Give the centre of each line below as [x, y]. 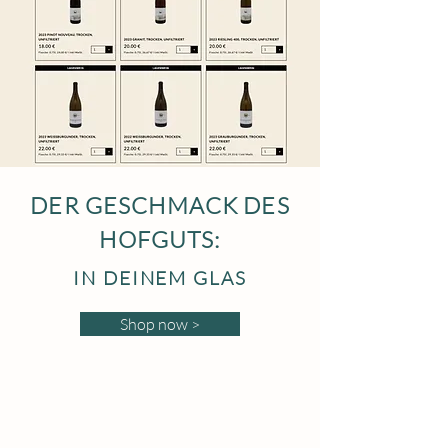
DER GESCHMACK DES [160, 205]
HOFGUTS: [160, 239]
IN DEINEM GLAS [160, 278]
